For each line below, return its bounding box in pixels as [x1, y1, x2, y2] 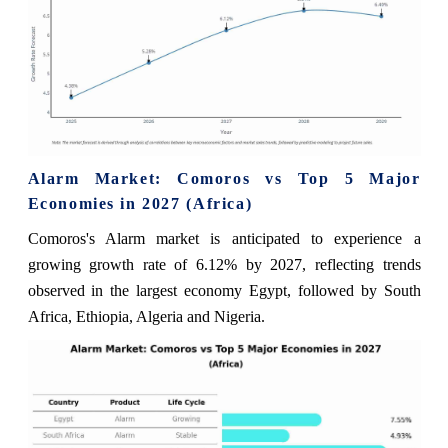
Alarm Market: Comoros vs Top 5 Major [27, 170, 421, 187]
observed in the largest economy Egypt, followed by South [27, 282, 421, 299]
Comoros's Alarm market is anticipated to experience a [27, 230, 421, 247]
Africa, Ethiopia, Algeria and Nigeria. [27, 308, 265, 325]
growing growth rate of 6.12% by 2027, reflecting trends [27, 256, 421, 273]
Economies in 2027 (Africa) [27, 195, 253, 212]
